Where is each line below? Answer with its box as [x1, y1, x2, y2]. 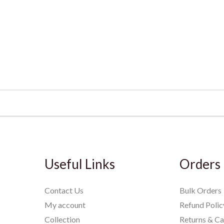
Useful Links [44, 156, 115, 172]
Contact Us [44, 185, 84, 195]
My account [44, 200, 86, 210]
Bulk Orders [179, 185, 221, 195]
